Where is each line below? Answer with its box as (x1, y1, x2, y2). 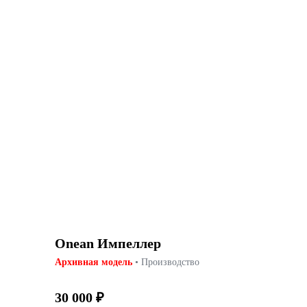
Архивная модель (55, 256, 132, 267)
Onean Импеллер (55, 235, 161, 251)
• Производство (132, 256, 199, 267)
